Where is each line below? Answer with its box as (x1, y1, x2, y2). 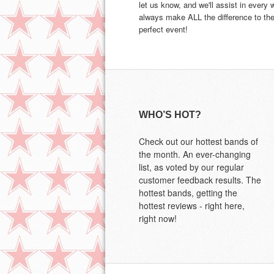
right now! (139, 212, 177, 224)
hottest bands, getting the (139, 186, 237, 199)
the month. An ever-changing (139, 147, 251, 160)
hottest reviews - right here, (139, 199, 245, 212)
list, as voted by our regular (139, 160, 244, 173)
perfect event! (139, 23, 188, 35)
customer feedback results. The (139, 173, 261, 186)
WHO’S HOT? (139, 109, 201, 120)
